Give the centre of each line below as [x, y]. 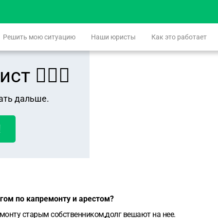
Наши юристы [113, 37]
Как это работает [179, 37]
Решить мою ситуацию [39, 37]
